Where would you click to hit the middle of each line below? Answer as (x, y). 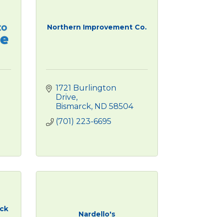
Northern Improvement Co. (97, 27)
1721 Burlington (86, 88)
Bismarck (73, 106)
